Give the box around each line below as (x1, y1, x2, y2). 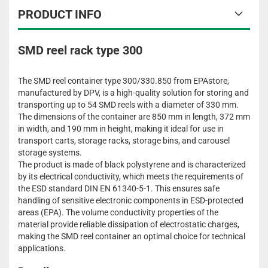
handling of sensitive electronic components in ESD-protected (18, 196, 243, 206)
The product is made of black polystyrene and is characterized (18, 160, 246, 170)
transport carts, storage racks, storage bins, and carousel (18, 136, 230, 146)
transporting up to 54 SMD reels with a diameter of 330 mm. (18, 100, 239, 110)
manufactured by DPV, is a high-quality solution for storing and (18, 88, 249, 98)
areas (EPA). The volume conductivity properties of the (18, 208, 218, 218)
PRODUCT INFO (18, 7, 102, 22)
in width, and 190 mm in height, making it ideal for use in (18, 124, 224, 134)
